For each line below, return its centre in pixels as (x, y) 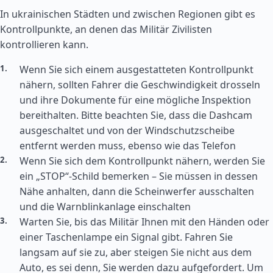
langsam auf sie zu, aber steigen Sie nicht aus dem (136, 252)
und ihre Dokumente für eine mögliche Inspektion (135, 100)
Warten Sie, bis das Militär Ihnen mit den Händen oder (144, 222)
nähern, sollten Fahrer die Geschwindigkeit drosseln (140, 85)
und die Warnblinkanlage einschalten (105, 207)
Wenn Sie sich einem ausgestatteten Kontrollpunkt (136, 69)
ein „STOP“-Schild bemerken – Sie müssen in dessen (139, 176)
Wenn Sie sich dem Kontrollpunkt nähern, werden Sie (142, 161)
